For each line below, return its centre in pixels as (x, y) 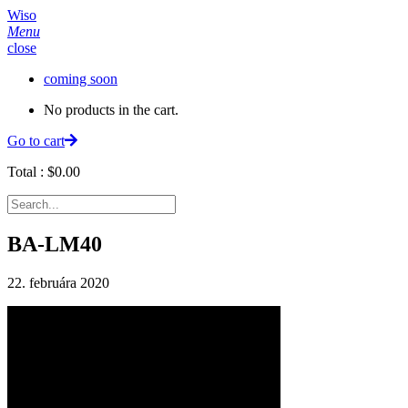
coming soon (81, 79)
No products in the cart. (111, 110)
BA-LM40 (55, 244)
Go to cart (36, 141)
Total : (27, 172)
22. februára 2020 (58, 282)
